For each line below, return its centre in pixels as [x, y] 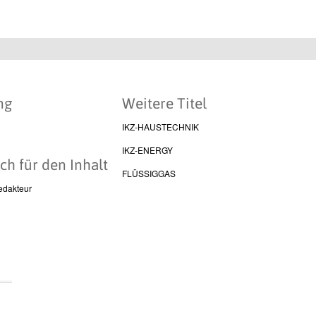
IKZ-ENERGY [147, 150]
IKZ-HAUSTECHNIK [160, 127]
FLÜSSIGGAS [148, 173]
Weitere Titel [164, 103]
